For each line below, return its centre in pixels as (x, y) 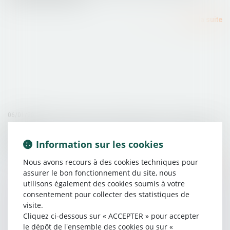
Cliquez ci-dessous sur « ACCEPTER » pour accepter (111, 216)
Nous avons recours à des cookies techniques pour (111, 162)
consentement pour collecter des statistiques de (106, 194)
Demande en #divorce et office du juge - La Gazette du (115, 128)
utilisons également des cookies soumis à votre (104, 183)
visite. (33, 205)
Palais (20, 140)
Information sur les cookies (100, 144)
